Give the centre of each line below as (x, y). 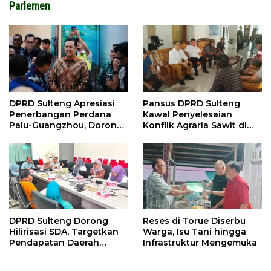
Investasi (29, 136)
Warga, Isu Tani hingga (194, 232)
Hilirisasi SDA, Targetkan (64, 232)
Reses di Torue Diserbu (194, 221)
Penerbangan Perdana (60, 114)
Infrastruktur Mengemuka (200, 243)
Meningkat (33, 254)
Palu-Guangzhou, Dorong (66, 125)
